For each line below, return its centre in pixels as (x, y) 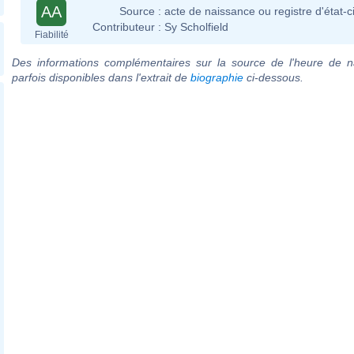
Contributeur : (127, 26)
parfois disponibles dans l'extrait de (101, 77)
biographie (217, 77)
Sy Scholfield (196, 26)
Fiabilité (51, 34)
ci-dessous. (273, 77)
